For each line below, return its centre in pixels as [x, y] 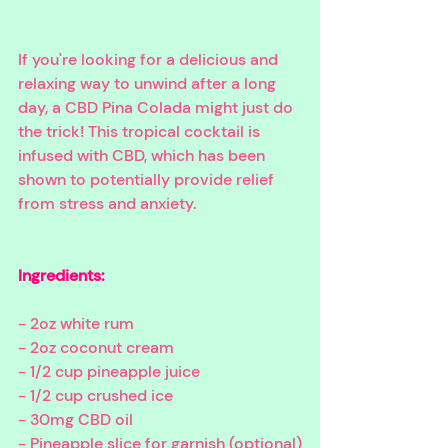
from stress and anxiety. [109, 203]
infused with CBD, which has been [143, 155]
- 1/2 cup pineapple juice [109, 371]
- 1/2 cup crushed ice [95, 395]
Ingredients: [61, 275]
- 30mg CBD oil [75, 419]
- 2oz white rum [76, 323]
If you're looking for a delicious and [150, 59]
